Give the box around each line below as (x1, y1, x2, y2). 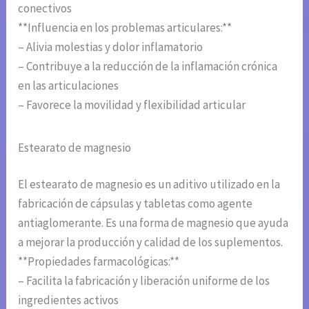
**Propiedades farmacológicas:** (18, 254, 180, 270)
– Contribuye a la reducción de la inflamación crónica (18, 58, 278, 74)
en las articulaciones (18, 77, 119, 93)
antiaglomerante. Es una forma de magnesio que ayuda (18, 215, 289, 231)
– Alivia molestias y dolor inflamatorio (18, 39, 203, 54)
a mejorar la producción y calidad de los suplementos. (18, 235, 283, 250)
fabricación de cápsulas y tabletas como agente (18, 196, 253, 212)
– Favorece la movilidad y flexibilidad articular (18, 97, 246, 112)
